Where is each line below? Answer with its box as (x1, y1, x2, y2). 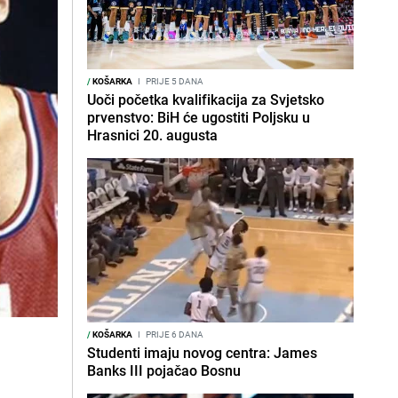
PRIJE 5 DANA (144, 75, 203, 87)
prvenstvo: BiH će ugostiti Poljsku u (87, 107, 310, 127)
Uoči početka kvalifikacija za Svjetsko (87, 90, 324, 109)
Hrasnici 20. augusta (87, 125, 218, 145)
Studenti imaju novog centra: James (87, 343, 317, 362)
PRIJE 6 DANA (144, 328, 203, 340)
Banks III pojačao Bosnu (87, 361, 241, 380)
